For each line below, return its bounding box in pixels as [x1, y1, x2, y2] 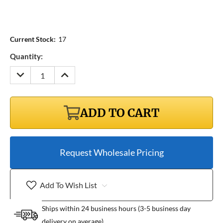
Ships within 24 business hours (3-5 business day [42, 204, 191, 213]
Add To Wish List [39, 180, 97, 190]
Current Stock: [10, 35, 56, 44]
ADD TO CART [80, 105, 159, 120]
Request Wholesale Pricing [59, 147, 164, 158]
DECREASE [13, 67, 50, 76]
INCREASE [57, 67, 93, 76]
